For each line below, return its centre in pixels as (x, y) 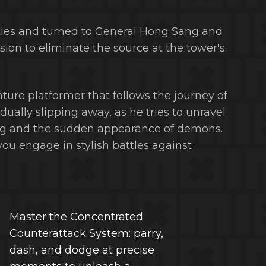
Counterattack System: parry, (86, 233)
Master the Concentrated (76, 217)
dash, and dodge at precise (82, 250)
